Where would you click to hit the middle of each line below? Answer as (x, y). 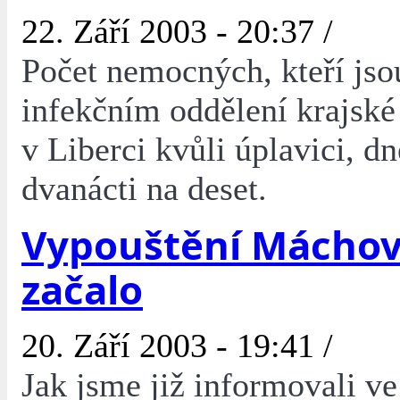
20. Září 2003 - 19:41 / (177, 346)
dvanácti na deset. (144, 189)
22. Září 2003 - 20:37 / (177, 32)
